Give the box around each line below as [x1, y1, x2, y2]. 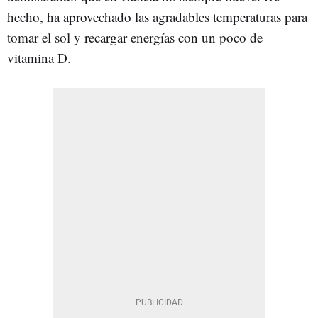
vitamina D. [7, 48, 71, 67]
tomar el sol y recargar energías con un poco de [7, 28, 263, 46]
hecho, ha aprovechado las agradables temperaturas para [7, 7, 307, 26]
